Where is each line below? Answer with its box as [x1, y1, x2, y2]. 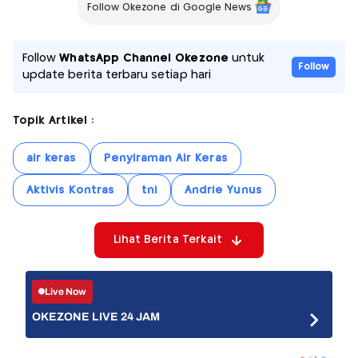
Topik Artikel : [13, 115, 93, 126]
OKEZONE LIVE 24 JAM [32, 311, 161, 323]
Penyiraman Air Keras [103, 153, 228, 164]
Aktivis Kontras [26, 185, 114, 196]
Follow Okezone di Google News [86, 3, 253, 12]
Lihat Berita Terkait [113, 234, 223, 245]
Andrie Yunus [185, 185, 262, 196]
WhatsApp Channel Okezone [59, 53, 229, 64]
